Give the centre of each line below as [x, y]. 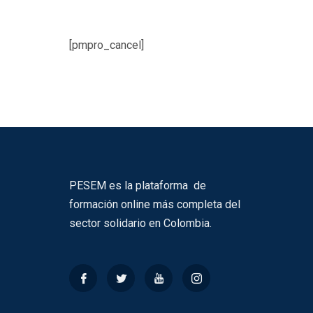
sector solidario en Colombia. [140, 223]
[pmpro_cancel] [107, 45]
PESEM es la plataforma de [138, 185]
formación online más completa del [155, 204]
